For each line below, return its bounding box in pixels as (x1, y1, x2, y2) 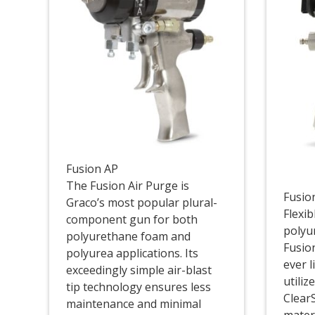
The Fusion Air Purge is (65, 178, 189, 194)
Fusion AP (65, 161, 118, 177)
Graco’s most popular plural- (65, 195, 217, 211)
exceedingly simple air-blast (65, 262, 212, 278)
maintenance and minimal (65, 296, 201, 312)
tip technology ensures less (65, 279, 211, 295)
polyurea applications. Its (65, 245, 198, 262)
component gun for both (65, 212, 198, 228)
